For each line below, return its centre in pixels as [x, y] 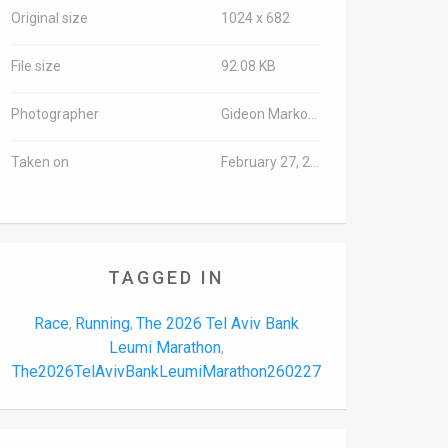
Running [102, 323]
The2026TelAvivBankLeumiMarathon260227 [166, 371]
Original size [49, 18]
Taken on [40, 162]
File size [36, 66]
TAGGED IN [166, 277]
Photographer [55, 114]
